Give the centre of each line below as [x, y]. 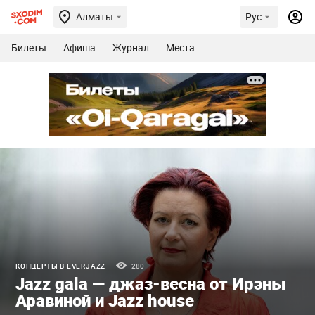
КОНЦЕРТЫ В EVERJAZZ [61, 265]
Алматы [95, 17]
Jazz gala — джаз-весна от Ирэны [150, 283]
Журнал [131, 47]
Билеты [29, 47]
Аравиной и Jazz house [105, 300]
